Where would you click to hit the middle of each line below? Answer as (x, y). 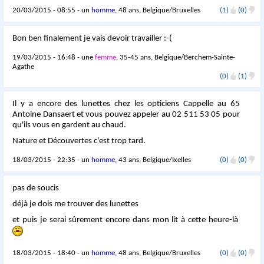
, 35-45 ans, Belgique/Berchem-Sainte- (176, 58)
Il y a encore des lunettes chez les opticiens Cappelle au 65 (126, 104)
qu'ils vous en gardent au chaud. (70, 126)
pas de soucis (36, 189)
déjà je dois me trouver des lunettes (76, 204)
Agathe (24, 67)
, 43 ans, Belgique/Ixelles (153, 160)
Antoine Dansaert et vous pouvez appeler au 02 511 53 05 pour (126, 115)
